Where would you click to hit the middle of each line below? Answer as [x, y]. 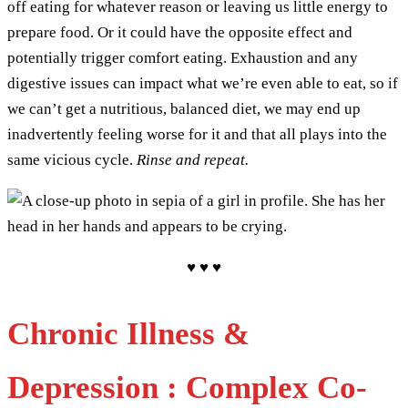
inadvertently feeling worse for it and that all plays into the [197, 135]
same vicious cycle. [72, 160]
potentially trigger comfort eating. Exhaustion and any [183, 58]
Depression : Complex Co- [187, 388]
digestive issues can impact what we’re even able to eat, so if [203, 84]
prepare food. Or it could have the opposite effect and [180, 33]
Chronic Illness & [128, 334]
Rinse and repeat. [194, 160]
